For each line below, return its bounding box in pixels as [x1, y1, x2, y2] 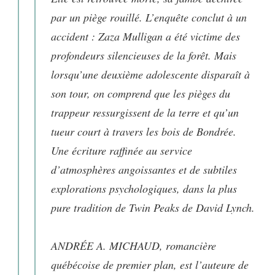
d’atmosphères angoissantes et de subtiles [51, 161, 237, 177]
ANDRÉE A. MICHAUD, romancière [51, 238, 216, 253]
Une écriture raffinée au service [51, 142, 192, 158]
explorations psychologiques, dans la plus [51, 180, 237, 196]
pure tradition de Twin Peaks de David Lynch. [51, 199, 255, 215]
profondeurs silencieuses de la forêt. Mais [51, 47, 236, 63]
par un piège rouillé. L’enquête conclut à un [51, 9, 247, 25]
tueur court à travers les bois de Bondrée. [51, 123, 236, 139]
